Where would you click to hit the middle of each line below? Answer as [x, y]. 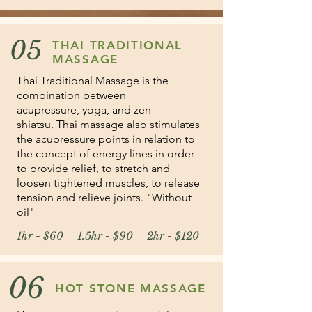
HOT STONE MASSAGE [131, 288]
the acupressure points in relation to [106, 139]
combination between [71, 95]
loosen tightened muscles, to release [108, 183]
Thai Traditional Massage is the [93, 80]
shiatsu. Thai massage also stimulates [108, 124]
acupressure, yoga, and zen [84, 110]
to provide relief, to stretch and [93, 168]
